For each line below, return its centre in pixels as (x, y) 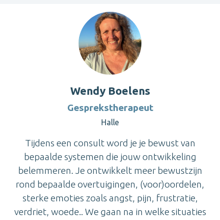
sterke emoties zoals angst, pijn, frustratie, (110, 198)
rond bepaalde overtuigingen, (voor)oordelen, (110, 184)
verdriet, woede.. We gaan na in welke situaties (110, 211)
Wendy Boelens (110, 90)
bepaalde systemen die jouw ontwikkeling (110, 156)
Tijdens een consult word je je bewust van (110, 143)
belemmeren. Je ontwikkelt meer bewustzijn (110, 170)
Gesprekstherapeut (110, 107)
